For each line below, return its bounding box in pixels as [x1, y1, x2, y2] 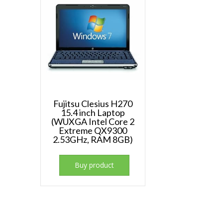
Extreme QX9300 [58, 125, 127, 136]
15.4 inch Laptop [60, 107, 125, 118]
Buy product [75, 160, 114, 170]
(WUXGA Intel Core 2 [51, 116, 134, 127]
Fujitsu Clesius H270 [53, 98, 132, 110]
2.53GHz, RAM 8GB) [52, 134, 133, 145]
